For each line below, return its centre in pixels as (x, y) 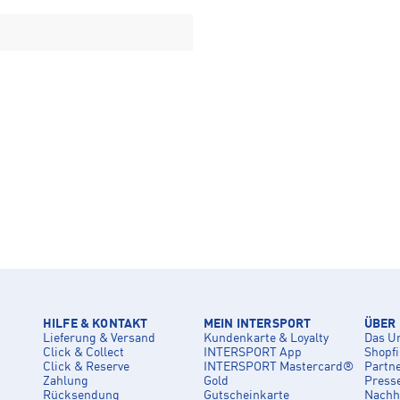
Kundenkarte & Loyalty (266, 338)
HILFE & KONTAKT (96, 324)
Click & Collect (83, 353)
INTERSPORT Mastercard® (279, 367)
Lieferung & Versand (99, 338)
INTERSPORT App (253, 353)
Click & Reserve (86, 367)
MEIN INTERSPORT (258, 324)
